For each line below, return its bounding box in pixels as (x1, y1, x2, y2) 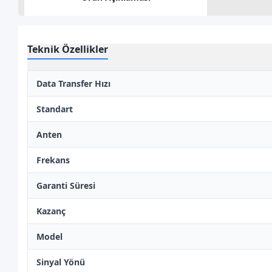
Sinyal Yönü (36, 256, 86, 268)
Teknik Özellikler (27, 42, 109, 56)
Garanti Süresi (36, 180, 96, 191)
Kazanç (36, 205, 66, 217)
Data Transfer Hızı (36, 78, 111, 89)
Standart (36, 103, 73, 115)
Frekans (36, 154, 70, 166)
